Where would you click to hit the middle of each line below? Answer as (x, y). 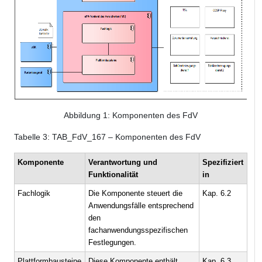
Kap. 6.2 (217, 194)
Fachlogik (34, 194)
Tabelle (28, 137)
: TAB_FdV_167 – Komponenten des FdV (124, 137)
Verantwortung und (123, 163)
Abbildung (83, 116)
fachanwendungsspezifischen (138, 230)
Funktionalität (113, 175)
